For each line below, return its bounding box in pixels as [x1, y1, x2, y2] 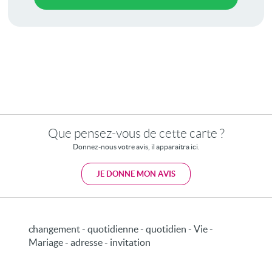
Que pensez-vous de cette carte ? [47, 126, 225, 140]
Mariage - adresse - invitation [29, 236, 151, 248]
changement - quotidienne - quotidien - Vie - [29, 223, 214, 234]
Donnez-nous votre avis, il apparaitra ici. [72, 142, 200, 151]
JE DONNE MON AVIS [97, 169, 175, 178]
